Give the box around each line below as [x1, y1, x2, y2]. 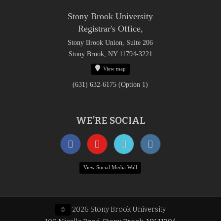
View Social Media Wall [83, 164, 138, 170]
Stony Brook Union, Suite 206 [68, 38, 153, 46]
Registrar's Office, [77, 23, 143, 34]
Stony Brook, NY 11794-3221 [68, 50, 152, 58]
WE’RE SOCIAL [75, 114, 145, 126]
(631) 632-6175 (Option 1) [73, 80, 148, 88]
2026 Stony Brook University [70, 205, 166, 214]
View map [103, 65, 126, 72]
